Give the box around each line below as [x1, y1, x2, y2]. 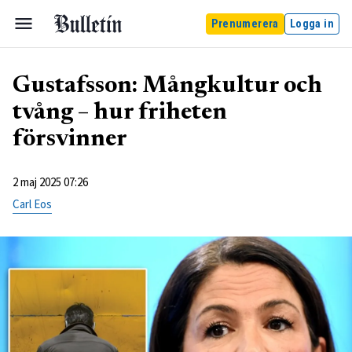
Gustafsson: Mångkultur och [13, 75, 322, 98]
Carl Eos [13, 196, 52, 211]
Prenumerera [211, 16, 279, 30]
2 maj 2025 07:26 [13, 174, 88, 189]
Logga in [289, 16, 334, 30]
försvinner [13, 128, 127, 152]
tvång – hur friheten [13, 101, 227, 125]
